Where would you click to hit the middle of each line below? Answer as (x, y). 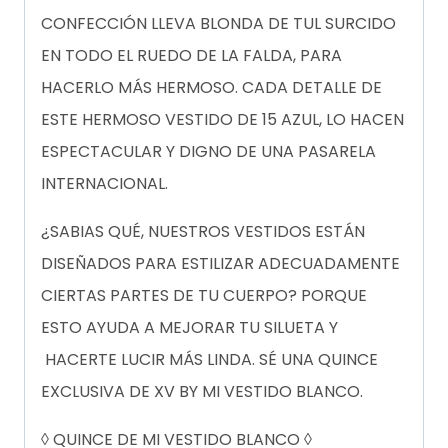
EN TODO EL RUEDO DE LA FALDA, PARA (191, 56)
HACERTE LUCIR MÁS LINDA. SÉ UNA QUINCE (209, 360)
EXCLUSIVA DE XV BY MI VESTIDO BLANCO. (202, 392)
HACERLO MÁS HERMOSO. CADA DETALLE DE (211, 88)
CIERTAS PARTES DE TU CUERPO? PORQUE (204, 296)
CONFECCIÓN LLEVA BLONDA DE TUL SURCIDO (218, 24)
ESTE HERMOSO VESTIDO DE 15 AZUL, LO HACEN (222, 120)
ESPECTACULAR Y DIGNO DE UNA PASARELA (208, 152)
